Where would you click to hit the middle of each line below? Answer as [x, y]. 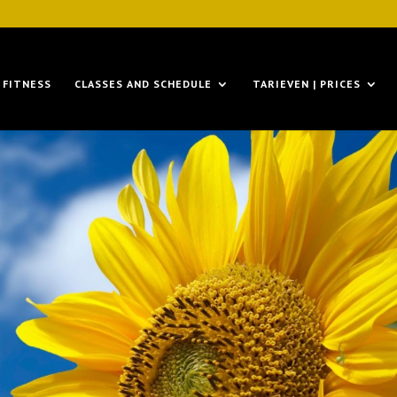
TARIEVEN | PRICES [307, 84]
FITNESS [27, 84]
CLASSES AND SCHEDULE [143, 84]
